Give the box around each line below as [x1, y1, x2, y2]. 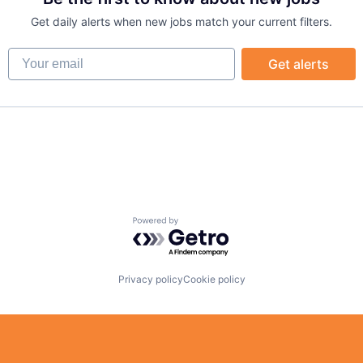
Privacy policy [117, 273, 183, 285]
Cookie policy [182, 273, 246, 285]
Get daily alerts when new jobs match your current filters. [31, 15, 332, 28]
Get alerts [267, 56, 329, 72]
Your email [6, 47, 72, 63]
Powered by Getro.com [132, 216, 275, 233]
